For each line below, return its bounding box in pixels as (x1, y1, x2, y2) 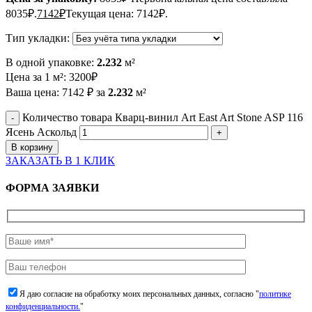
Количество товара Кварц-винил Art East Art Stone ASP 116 (22, 111, 303, 123)
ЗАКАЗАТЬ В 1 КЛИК (6, 154, 115, 166)
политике (259, 289, 291, 299)
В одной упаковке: (6, 56, 97, 68)
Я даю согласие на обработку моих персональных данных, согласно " (19, 289, 259, 299)
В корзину (11, 141, 53, 153)
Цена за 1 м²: (6, 70, 69, 83)
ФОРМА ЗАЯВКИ (6, 182, 99, 194)
